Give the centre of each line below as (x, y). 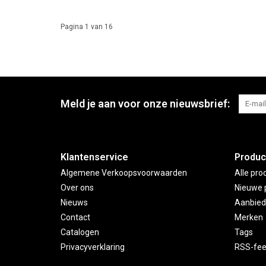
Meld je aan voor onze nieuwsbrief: (145, 104)
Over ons (77, 188)
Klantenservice (94, 157)
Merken (248, 218)
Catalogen (80, 232)
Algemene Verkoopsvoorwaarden (124, 173)
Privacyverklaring (93, 247)
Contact (75, 218)
